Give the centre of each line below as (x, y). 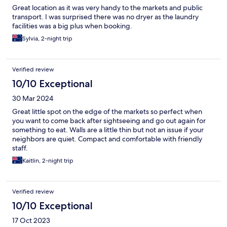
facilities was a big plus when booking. (72, 26)
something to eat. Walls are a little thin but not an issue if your (108, 130)
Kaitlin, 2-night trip (48, 161)
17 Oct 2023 (31, 221)
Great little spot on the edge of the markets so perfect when (107, 112)
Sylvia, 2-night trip (47, 39)
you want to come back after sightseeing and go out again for (109, 121)
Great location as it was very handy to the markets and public (107, 8)
